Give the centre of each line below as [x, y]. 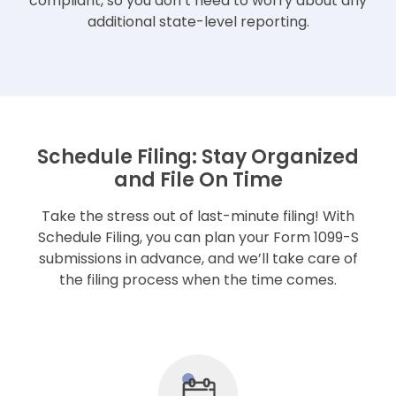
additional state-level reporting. [198, 22]
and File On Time [198, 180]
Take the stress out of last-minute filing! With [198, 217]
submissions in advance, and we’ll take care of [198, 259]
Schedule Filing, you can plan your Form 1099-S [198, 238]
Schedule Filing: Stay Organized [198, 157]
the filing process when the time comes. [198, 280]
